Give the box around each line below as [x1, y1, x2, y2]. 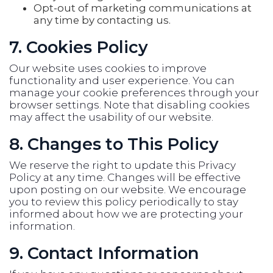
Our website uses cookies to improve [9, 62, 207, 74]
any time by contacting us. [34, 14, 171, 26]
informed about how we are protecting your [9, 208, 243, 220]
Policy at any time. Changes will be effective [9, 171, 241, 183]
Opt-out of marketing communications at [34, 2, 252, 14]
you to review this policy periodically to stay [9, 196, 238, 208]
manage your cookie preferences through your [9, 87, 259, 99]
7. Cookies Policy [9, 37, 148, 57]
